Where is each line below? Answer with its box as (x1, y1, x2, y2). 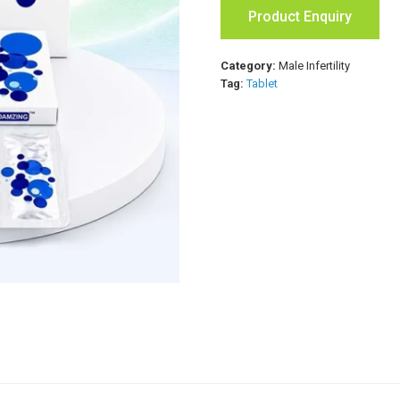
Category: (221, 58, 279, 72)
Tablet (246, 76, 279, 90)
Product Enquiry (248, 7, 353, 25)
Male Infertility (279, 58, 351, 72)
